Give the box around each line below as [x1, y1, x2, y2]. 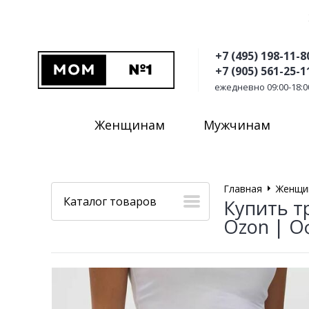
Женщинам [94, 116, 165, 133]
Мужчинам [203, 116, 270, 133]
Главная [223, 181, 262, 195]
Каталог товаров [63, 193, 157, 209]
